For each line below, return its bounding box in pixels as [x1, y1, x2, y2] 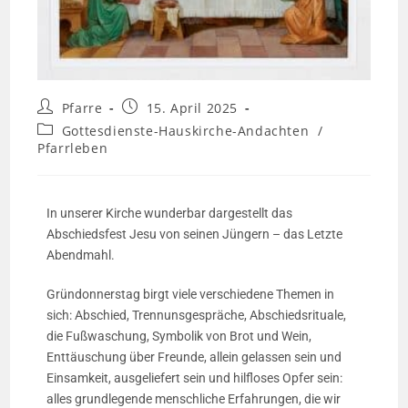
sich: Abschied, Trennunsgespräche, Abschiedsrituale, [46, 307, 347, 322]
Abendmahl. [46, 247, 118, 262]
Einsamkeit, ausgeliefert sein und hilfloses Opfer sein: [46, 370, 343, 385]
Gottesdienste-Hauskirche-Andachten [61, 121, 310, 139]
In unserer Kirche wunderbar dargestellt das [46, 205, 293, 220]
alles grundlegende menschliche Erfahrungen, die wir [46, 391, 342, 406]
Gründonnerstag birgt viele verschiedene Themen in [46, 286, 335, 301]
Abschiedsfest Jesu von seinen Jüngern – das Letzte [46, 226, 343, 241]
